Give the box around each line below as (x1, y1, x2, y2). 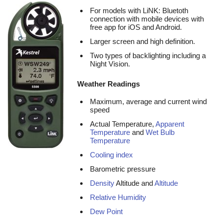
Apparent (155, 120, 184, 128)
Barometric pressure (90, 165, 155, 173)
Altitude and (114, 179, 154, 187)
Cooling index (90, 151, 133, 159)
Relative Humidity (90, 193, 146, 201)
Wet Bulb (146, 128, 175, 136)
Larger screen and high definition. (90, 37, 195, 45)
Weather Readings (77, 80, 140, 88)
